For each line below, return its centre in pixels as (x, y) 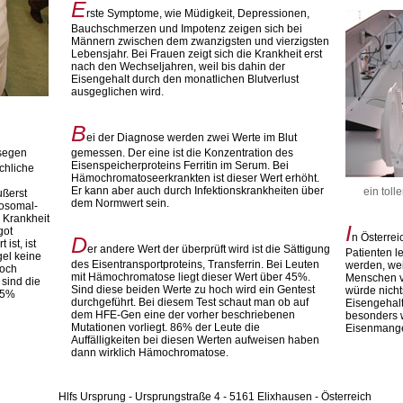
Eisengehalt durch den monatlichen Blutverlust (185, 79)
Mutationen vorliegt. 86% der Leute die (166, 327)
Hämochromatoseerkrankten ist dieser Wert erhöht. (196, 178)
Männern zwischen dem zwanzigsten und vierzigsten (201, 41)
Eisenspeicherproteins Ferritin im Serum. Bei (180, 166)
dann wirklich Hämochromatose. (150, 353)
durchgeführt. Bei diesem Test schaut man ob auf (190, 302)
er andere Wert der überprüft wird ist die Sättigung (209, 249)
